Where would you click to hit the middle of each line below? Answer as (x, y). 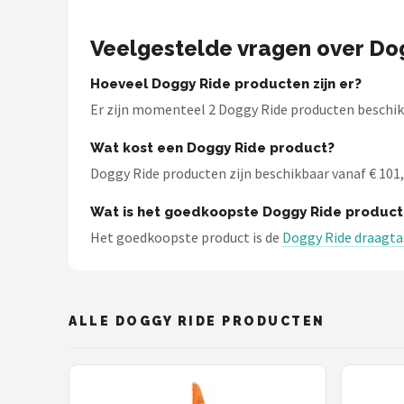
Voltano (64, 50)
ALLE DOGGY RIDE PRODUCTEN (197, 321)
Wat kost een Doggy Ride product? (212, 148)
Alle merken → (88, 183)
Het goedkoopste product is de (186, 237)
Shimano (66, 94)
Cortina (62, 138)
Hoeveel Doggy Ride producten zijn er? (226, 84)
